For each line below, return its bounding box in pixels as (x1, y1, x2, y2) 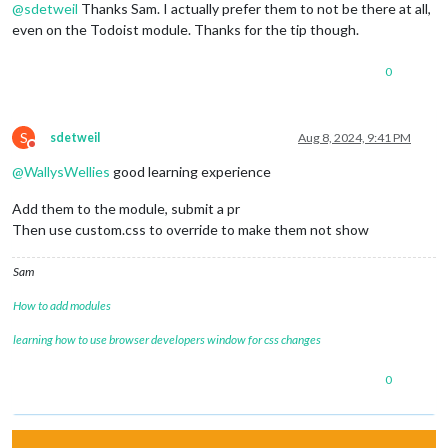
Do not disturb (31, 144, 106, 160)
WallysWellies (24, 163, 110, 181)
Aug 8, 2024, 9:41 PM (298, 130, 411, 146)
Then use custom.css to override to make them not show (12, 221, 369, 239)
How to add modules (13, 298, 111, 314)
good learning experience (110, 163, 271, 181)
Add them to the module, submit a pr (12, 200, 240, 218)
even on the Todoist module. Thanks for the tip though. (12, 21, 359, 39)
